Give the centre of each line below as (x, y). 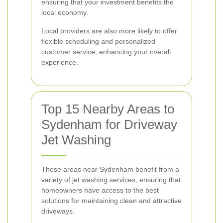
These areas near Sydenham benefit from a (110, 169)
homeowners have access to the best (100, 190)
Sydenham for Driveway (109, 124)
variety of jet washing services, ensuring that (111, 180)
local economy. (65, 12)
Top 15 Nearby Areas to (108, 109)
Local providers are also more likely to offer (109, 31)
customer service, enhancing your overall (106, 52)
